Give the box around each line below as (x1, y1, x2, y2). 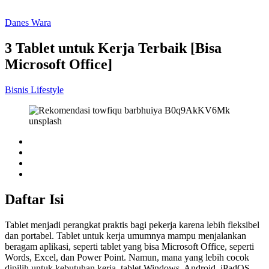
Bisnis (5, 84, 31, 95)
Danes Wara (5, 17, 51, 28)
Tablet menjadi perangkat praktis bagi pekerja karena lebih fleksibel (5, 219, 259, 230)
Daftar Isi (5, 191, 64, 207)
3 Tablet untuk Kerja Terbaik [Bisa (5, 40, 222, 56)
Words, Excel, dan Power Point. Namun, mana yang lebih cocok (5, 252, 249, 262)
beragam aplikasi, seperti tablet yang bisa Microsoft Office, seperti (5, 241, 254, 252)
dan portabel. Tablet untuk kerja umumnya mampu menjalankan (5, 230, 246, 241)
